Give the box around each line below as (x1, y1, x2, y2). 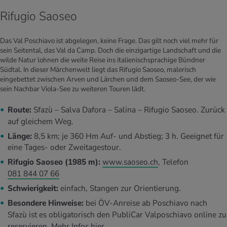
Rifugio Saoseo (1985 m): (8, 157, 100, 168)
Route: (8, 104, 31, 116)
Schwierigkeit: (8, 183, 58, 195)
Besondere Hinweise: (8, 198, 84, 209)
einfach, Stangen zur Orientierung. (58, 183, 183, 195)
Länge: (8, 130, 32, 142)
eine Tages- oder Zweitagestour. (8, 142, 123, 154)
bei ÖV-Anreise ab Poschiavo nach (84, 198, 207, 209)
